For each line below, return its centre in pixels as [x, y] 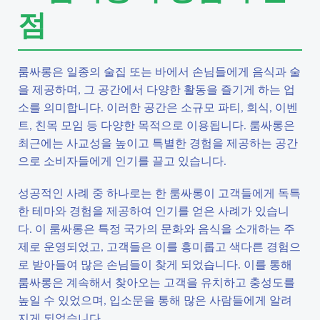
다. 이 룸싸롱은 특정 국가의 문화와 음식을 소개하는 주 [156, 228]
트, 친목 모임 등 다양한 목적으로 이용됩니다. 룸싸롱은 [156, 125]
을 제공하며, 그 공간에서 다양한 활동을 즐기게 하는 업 [156, 89]
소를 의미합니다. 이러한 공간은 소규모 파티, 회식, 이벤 [158, 107]
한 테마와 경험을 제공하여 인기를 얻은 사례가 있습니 [154, 210]
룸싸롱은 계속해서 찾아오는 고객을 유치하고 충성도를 [156, 282]
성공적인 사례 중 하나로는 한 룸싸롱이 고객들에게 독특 [159, 192]
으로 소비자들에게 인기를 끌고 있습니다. [122, 160]
